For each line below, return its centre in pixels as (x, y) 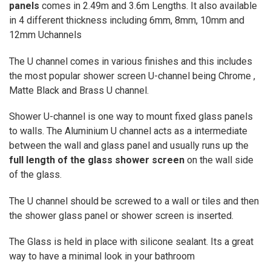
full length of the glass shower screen (96, 160)
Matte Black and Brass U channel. (79, 90)
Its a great (232, 242)
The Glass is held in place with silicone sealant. (109, 242)
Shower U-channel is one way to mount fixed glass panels (131, 117)
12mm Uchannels (45, 35)
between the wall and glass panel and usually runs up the (129, 146)
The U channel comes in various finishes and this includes (130, 61)
